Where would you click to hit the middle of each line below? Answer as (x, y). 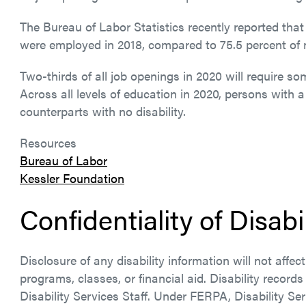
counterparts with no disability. (103, 111)
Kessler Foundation (72, 178)
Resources (48, 142)
